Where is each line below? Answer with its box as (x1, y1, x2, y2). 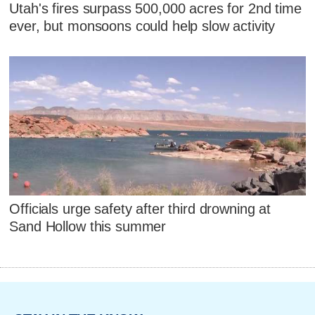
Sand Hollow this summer (9, 218, 167, 234)
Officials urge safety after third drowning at (9, 200, 271, 217)
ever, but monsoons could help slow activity (9, 18, 276, 34)
